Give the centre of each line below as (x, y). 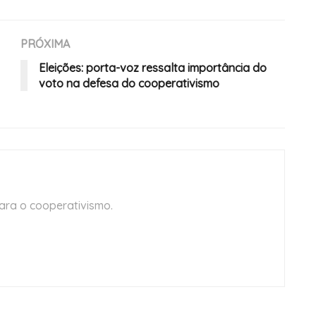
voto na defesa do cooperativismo (129, 84)
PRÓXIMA (45, 44)
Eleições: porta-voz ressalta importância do (153, 68)
